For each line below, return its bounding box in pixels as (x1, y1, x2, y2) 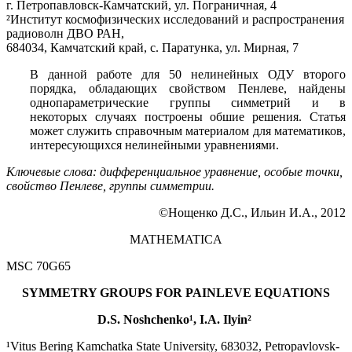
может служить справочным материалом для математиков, (30, 123, 346, 137)
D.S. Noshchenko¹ (97, 312, 193, 326)
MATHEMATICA (130, 232, 222, 246)
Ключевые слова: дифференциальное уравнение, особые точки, (6, 164, 343, 178)
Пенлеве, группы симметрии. (60, 178, 214, 192)
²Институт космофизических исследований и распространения (6, 12, 344, 26)
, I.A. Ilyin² (193, 312, 255, 326)
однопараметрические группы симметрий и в (30, 95, 346, 109)
